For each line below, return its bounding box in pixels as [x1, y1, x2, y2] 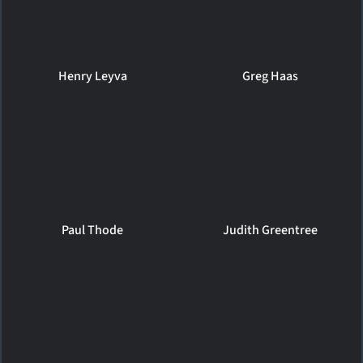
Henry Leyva [58, 66, 127, 85]
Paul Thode [62, 220, 124, 239]
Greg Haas [242, 66, 299, 85]
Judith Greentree [223, 220, 318, 239]
